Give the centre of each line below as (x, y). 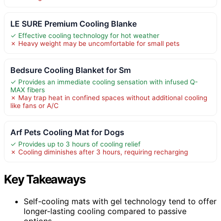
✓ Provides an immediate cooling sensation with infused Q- (104, 82)
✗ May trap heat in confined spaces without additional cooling (109, 98)
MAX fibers (28, 90)
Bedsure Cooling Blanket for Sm (71, 70)
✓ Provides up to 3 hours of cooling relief (75, 144)
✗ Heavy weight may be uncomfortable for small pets (95, 44)
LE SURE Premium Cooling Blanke (74, 24)
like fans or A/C (35, 106)
